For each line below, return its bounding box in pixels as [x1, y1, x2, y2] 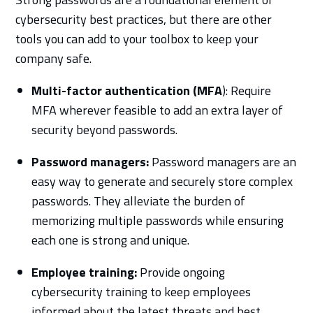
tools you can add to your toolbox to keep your [15, 29, 259, 48]
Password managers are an [148, 152, 296, 171]
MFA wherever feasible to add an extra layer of [31, 100, 283, 119]
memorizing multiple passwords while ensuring [31, 210, 284, 230]
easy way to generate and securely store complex [31, 171, 293, 191]
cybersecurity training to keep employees [31, 282, 251, 301]
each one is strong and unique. [31, 230, 189, 249]
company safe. [15, 48, 92, 68]
